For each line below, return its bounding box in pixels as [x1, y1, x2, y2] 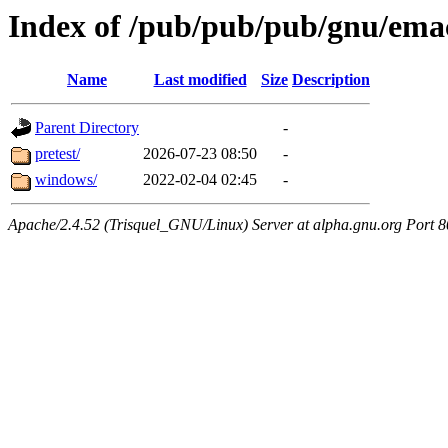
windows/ [35, 171, 97, 189]
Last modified [153, 71, 247, 89]
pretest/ [35, 145, 80, 163]
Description [292, 71, 370, 89]
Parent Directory [35, 119, 139, 137]
